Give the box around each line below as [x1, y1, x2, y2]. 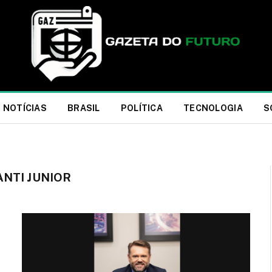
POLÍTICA [120, 103, 163, 113]
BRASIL [67, 103, 100, 113]
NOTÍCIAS [2, 103, 47, 113]
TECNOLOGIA [183, 103, 243, 113]
